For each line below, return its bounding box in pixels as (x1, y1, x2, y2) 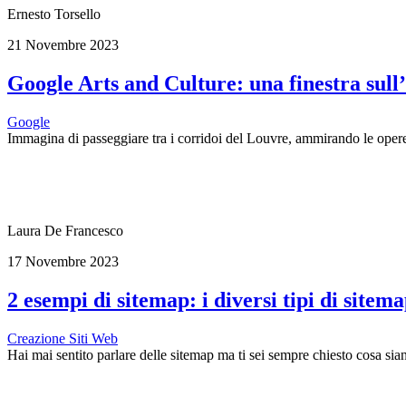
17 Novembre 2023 (7, 254, 119, 270)
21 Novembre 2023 (7, 37, 119, 53)
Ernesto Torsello (7, 6, 101, 23)
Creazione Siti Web (7, 330, 118, 346)
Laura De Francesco (7, 223, 123, 239)
